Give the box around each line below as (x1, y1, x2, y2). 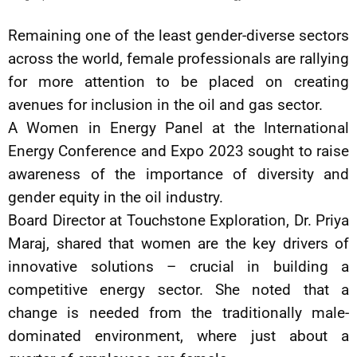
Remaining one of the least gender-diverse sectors (8, 25, 349, 45)
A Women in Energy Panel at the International (8, 118, 349, 137)
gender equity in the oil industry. (8, 187, 223, 206)
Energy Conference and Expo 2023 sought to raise (8, 141, 349, 160)
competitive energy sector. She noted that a (8, 280, 349, 299)
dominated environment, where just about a (8, 326, 349, 345)
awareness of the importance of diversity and (8, 164, 349, 183)
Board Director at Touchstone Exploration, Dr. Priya (8, 210, 349, 229)
